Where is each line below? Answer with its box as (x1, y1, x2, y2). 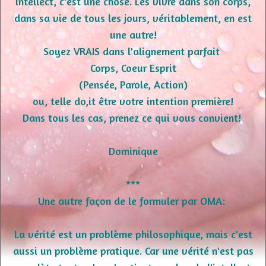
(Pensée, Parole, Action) (78, 78, 188, 91)
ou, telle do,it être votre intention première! (33, 94, 233, 108)
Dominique (108, 144, 158, 158)
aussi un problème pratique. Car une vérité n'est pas (12, 244, 254, 258)
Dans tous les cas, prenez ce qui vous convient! (22, 111, 244, 125)
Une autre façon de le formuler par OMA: (38, 194, 228, 208)
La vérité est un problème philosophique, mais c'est (14, 227, 252, 241)
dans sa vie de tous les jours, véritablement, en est (14, 11, 252, 25)
